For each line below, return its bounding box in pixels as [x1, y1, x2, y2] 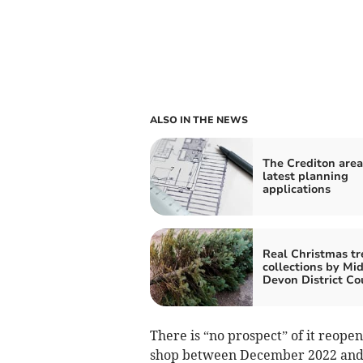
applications [262, 181, 331, 197]
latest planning [262, 168, 348, 184]
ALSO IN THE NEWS [149, 113, 248, 126]
